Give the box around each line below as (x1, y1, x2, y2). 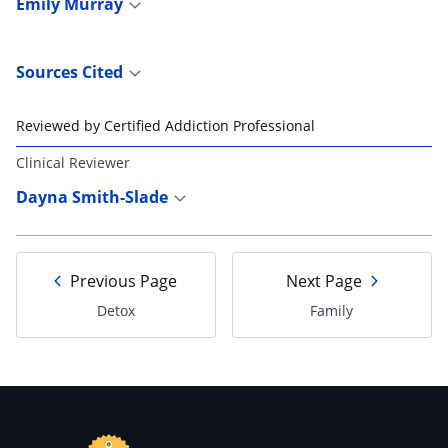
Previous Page (70, 269, 178, 292)
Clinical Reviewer (16, 152, 130, 172)
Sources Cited (16, 60, 127, 83)
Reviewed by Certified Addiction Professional (16, 115, 315, 135)
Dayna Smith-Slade (16, 185, 168, 208)
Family (310, 300, 354, 320)
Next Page (285, 269, 362, 292)
